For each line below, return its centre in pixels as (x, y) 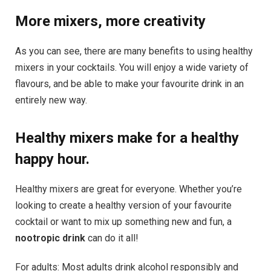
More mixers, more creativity (110, 21)
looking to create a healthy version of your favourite (123, 205)
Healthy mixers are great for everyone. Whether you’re (129, 189)
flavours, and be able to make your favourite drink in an (129, 83)
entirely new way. (51, 100)
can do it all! (112, 238)
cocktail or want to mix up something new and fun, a (123, 221)
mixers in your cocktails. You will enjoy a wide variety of (132, 67)
